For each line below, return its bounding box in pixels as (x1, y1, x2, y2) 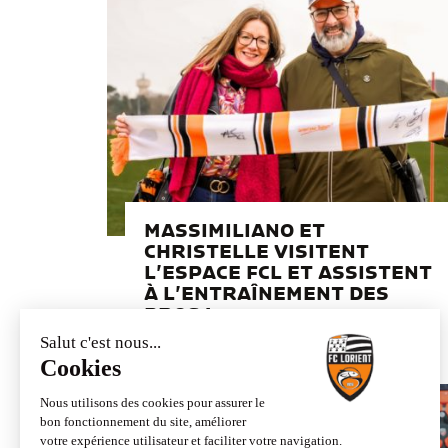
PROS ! (144, 306, 211, 325)
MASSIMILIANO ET (144, 222, 325, 241)
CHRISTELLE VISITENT (144, 243, 369, 262)
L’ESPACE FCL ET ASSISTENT (144, 264, 432, 283)
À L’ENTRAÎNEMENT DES (144, 285, 389, 304)
